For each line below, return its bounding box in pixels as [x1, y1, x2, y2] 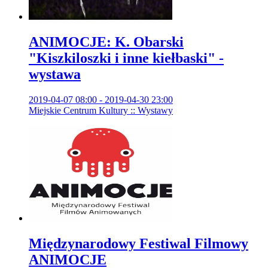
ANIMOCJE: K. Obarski [29, 33, 184, 50]
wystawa [29, 66, 81, 82]
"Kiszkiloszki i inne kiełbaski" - [29, 50, 224, 66]
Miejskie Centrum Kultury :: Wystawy [29, 105, 173, 115]
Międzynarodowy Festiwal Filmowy [29, 235, 248, 251]
